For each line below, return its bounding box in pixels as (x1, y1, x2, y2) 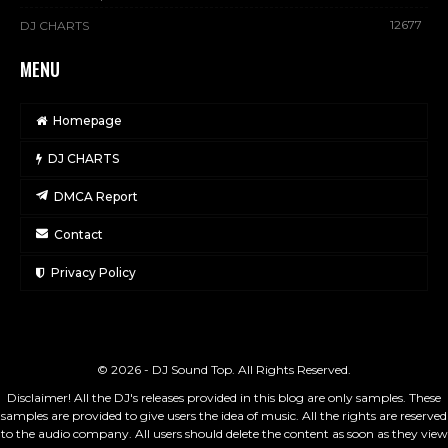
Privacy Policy (51, 264, 136, 280)
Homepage (53, 112, 122, 128)
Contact (54, 226, 103, 242)
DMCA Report (54, 188, 138, 204)
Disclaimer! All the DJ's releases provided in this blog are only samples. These (7, 389, 441, 405)
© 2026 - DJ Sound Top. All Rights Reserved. (97, 361, 351, 377)
